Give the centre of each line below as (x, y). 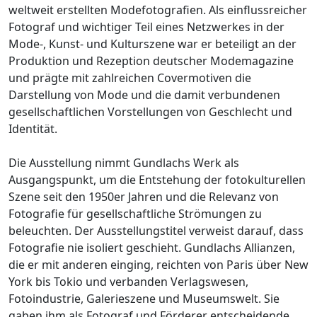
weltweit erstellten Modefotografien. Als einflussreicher (158, 10)
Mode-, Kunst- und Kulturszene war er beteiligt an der (152, 44)
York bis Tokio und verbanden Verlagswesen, (128, 281)
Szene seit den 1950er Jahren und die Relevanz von (144, 196)
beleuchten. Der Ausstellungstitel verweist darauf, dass (156, 230)
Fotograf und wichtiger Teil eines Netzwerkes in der (146, 27)
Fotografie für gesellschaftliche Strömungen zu (135, 213)
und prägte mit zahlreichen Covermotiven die (130, 77)
